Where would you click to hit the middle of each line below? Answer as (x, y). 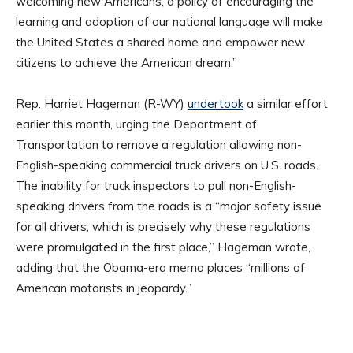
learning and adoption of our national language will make (169, 21)
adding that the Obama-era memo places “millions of (160, 267)
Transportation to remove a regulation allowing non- (159, 144)
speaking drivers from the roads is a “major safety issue (169, 206)
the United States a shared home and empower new (160, 42)
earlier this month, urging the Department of (136, 124)
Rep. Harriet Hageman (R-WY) (102, 103)
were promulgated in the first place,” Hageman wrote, (163, 247)
